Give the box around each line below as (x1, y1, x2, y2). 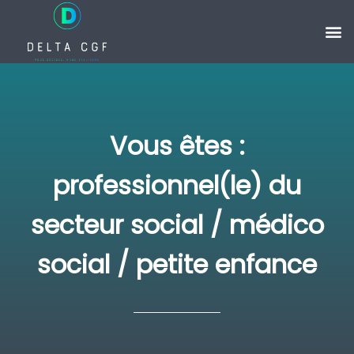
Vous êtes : (109, 128, 245, 164)
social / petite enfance (37, 247, 317, 282)
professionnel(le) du (53, 168, 301, 203)
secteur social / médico (30, 207, 324, 243)
